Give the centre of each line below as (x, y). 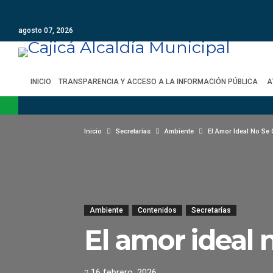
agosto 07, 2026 (46, 30)
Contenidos (157, 210)
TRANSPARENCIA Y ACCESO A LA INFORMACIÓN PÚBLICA (158, 82)
